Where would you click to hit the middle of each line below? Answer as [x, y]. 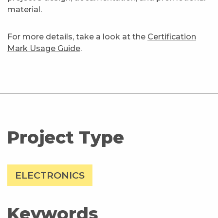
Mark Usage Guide [44, 48]
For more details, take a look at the [77, 36]
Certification [172, 36]
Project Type [66, 137]
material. [25, 9]
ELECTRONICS [50, 175]
